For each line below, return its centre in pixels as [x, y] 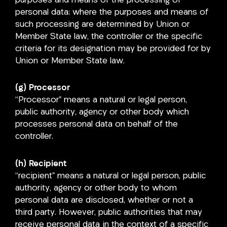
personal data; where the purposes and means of [112, 12]
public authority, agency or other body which [102, 112]
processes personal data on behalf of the [97, 125]
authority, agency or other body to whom [96, 188]
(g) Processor [43, 88]
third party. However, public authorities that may [109, 213]
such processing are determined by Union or [102, 24]
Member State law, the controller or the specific [109, 36]
